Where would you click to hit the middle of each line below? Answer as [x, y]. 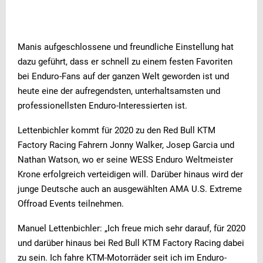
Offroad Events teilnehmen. [71, 203]
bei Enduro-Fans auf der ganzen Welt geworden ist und [123, 76]
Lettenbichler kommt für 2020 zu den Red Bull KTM [117, 130]
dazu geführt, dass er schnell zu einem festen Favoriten [125, 61]
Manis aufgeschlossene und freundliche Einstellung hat [126, 47]
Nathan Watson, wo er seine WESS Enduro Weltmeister [125, 159]
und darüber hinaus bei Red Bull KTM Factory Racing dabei [131, 243]
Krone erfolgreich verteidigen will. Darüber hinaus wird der [130, 174]
